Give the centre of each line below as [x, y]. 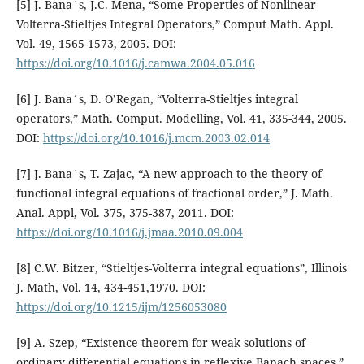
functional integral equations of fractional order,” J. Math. [174, 193]
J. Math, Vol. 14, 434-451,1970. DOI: [110, 287]
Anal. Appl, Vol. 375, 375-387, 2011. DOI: [125, 212]
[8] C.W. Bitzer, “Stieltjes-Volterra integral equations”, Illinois [181, 267]
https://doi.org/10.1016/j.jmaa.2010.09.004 [129, 232]
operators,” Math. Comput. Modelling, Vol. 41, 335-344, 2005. [181, 118]
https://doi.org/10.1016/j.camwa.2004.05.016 [135, 63]
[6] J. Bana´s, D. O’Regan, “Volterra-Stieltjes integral [157, 98]
